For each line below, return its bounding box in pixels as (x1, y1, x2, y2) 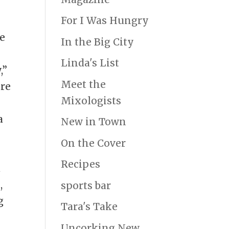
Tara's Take (61, 200, 118, 213)
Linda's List (61, 57, 120, 70)
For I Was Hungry (61, 14, 149, 27)
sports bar (61, 179, 111, 192)
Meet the (61, 78, 106, 90)
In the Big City (61, 35, 134, 48)
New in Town (61, 116, 127, 128)
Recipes (61, 158, 101, 171)
